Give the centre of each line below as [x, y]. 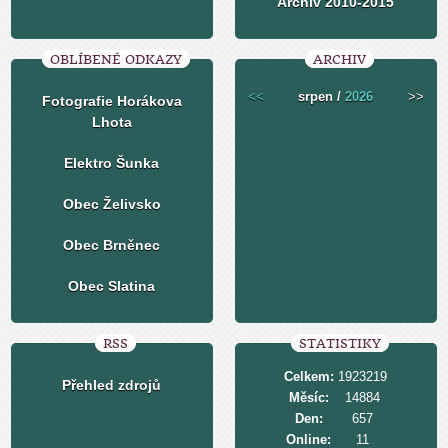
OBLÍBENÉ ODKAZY [115, 59]
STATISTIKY [339, 343]
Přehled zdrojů [112, 385]
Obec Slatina [112, 286]
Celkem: [308, 376]
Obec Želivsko [111, 204]
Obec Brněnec [112, 245]
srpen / [322, 96]
